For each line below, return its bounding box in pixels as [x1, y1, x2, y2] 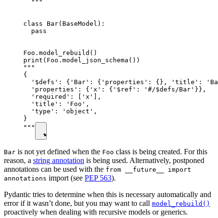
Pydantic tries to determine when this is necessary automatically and [4, 190, 211, 199]
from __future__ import [106, 165, 191, 173]
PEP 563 [85, 173, 111, 182]
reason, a [4, 156, 33, 164]
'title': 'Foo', [23, 100, 90, 108]
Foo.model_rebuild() [23, 49, 97, 56]
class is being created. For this [114, 147, 207, 156]
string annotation [33, 156, 84, 164]
